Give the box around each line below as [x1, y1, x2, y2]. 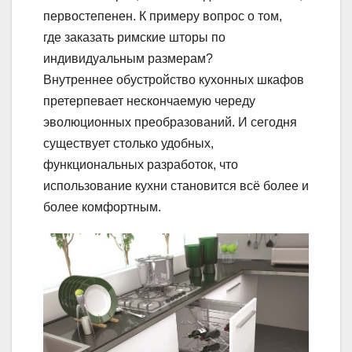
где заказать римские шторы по [43, 30, 225, 44]
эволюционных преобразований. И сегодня [43, 115, 297, 129]
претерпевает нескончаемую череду [43, 93, 255, 108]
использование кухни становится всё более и [43, 178, 309, 192]
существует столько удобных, [43, 136, 214, 150]
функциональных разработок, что [43, 157, 238, 171]
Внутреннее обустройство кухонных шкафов [43, 72, 304, 86]
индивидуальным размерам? [43, 51, 213, 65]
